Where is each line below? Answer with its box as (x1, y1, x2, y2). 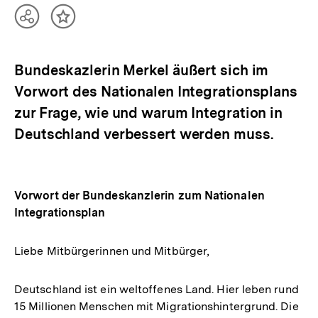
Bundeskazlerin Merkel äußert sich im (14, 62, 269, 79)
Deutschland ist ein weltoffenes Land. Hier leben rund (14, 283, 299, 296)
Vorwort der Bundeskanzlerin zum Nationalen (14, 189, 265, 202)
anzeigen (27, 43, 80, 59)
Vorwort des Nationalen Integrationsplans (14, 83, 297, 100)
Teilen (26, 15, 62, 31)
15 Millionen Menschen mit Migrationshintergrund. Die (14, 300, 299, 313)
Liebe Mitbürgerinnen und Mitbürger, (14, 244, 210, 258)
